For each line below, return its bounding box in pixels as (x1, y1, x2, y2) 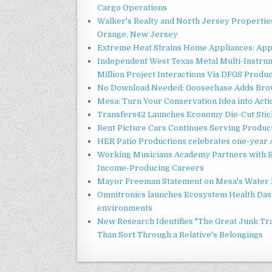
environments (97, 203, 152, 212)
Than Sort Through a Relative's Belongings (97, 229, 263, 239)
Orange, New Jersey (97, 29, 178, 39)
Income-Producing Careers (97, 163, 204, 172)
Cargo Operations (97, 2, 167, 12)
